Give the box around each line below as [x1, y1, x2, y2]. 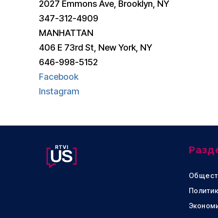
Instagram [39, 86, 79, 97]
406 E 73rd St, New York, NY [39, 42, 152, 53]
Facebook [39, 72, 78, 82]
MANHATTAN [39, 28, 93, 38]
